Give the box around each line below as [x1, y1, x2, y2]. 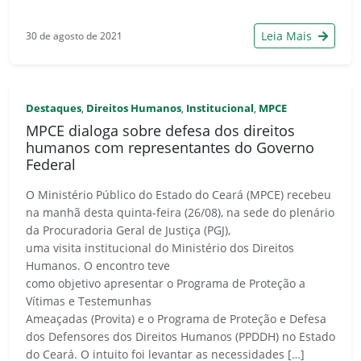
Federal [26, 154, 76, 174]
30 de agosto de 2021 [26, 28, 122, 43]
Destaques [26, 100, 81, 115]
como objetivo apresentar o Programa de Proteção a [26, 275, 305, 291]
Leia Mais [261, 27, 315, 44]
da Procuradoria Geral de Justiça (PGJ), [26, 222, 230, 238]
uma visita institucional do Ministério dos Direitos [26, 239, 294, 255]
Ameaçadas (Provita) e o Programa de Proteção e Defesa [26, 310, 326, 326]
